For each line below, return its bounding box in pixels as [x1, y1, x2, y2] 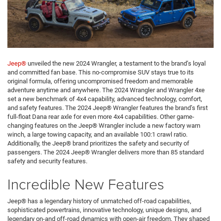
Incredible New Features [7, 174, 164, 194]
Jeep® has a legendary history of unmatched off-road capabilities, [7, 197, 191, 205]
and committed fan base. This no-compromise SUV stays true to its [7, 69, 194, 76]
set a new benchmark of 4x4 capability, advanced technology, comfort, [7, 95, 202, 103]
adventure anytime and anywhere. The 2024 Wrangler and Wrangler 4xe [7, 86, 205, 94]
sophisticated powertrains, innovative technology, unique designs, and [7, 206, 201, 214]
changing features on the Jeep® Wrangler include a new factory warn [7, 122, 200, 130]
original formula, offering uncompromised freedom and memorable [7, 77, 193, 85]
